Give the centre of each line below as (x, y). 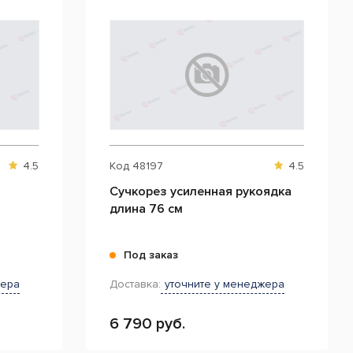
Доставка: (136, 284)
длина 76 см (147, 209)
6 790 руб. (148, 324)
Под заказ (151, 255)
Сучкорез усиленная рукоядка (201, 191)
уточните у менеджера (225, 284)
